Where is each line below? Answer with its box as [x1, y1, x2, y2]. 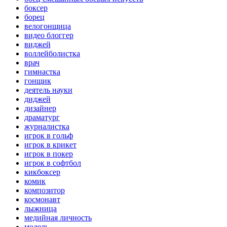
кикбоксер [24, 167, 60, 176]
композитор [24, 185, 65, 195]
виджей [24, 40, 51, 49]
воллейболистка [24, 49, 80, 58]
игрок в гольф [24, 131, 73, 140]
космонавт [24, 195, 60, 204]
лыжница [24, 204, 57, 213]
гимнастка [24, 67, 60, 76]
